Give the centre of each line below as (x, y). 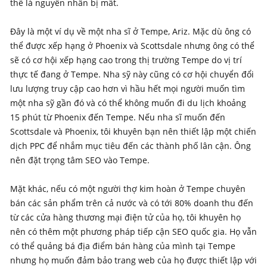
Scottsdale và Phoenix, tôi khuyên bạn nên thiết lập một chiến (133, 131)
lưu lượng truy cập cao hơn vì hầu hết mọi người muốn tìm (128, 88)
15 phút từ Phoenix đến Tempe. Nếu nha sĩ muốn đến (118, 117)
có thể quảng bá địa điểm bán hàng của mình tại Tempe (123, 246)
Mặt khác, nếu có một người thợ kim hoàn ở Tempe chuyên (128, 188)
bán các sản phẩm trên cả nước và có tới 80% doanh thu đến (132, 203)
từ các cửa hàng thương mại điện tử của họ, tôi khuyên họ (125, 217)
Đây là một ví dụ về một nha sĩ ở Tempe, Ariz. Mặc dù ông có (131, 31)
